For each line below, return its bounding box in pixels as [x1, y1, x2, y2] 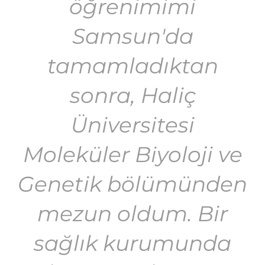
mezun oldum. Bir [37, 201, 228, 227]
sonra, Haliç [69, 82, 196, 108]
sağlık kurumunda [34, 230, 231, 256]
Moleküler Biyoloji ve [22, 141, 243, 167]
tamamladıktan [47, 53, 218, 79]
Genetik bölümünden [18, 171, 247, 197]
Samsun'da [72, 23, 193, 49]
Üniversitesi [70, 112, 195, 138]
